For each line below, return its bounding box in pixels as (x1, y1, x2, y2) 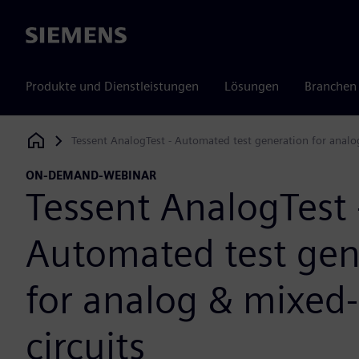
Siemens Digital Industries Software (26, 138, 202, 151)
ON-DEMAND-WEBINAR (26, 168, 156, 183)
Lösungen (224, 79, 279, 94)
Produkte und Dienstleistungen (26, 79, 199, 94)
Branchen (305, 79, 357, 94)
